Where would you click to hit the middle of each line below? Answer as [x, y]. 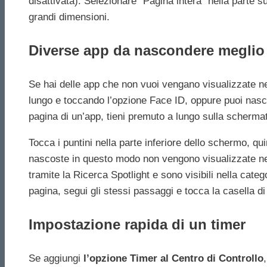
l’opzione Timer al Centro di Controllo [173, 259]
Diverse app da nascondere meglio [147, 51]
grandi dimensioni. [69, 17]
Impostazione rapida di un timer [137, 225]
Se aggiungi [56, 259]
